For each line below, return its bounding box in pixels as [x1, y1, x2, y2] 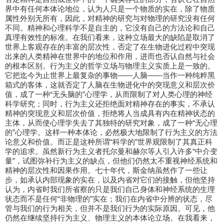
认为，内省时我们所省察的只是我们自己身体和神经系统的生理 [5, 185, 215, 193]
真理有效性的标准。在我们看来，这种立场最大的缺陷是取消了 [5, 33, 215, 41]
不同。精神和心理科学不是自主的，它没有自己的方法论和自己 [5, 23, 215, 32]
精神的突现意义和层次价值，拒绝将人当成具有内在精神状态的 [5, 109, 215, 117]
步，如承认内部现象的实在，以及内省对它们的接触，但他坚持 [5, 175, 215, 184]
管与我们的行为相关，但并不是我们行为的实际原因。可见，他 [5, 204, 215, 212]
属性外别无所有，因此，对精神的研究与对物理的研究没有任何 [5, 14, 215, 22]
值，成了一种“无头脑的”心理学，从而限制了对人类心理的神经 [5, 90, 212, 98]
